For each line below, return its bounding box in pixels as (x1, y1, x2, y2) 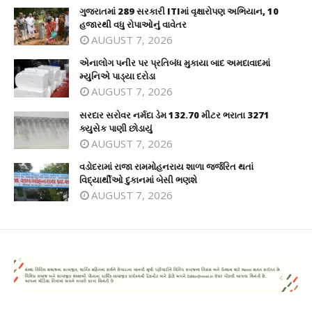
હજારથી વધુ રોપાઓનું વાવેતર (79, 17, 187, 31)
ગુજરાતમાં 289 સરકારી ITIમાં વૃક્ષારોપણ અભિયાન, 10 (79, 4, 279, 17)
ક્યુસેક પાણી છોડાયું (79, 121, 153, 134)
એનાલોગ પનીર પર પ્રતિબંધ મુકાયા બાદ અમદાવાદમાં (79, 56, 270, 70)
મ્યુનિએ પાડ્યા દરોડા (79, 70, 155, 83)
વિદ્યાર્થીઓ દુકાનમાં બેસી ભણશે (79, 173, 197, 187)
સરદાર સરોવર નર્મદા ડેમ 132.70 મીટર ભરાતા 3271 (79, 108, 270, 121)
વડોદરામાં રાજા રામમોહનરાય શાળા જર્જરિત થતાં (79, 160, 253, 173)
